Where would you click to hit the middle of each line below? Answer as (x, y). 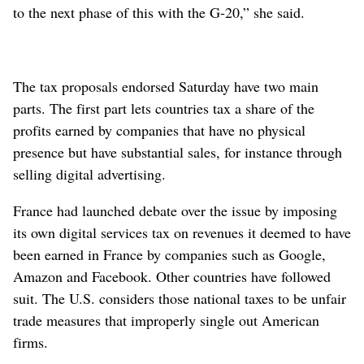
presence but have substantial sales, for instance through (178, 152)
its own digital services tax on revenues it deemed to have (182, 232)
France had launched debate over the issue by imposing (175, 210)
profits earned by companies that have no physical (159, 130)
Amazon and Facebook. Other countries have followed (172, 276)
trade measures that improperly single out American (166, 320)
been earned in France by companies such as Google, (169, 254)
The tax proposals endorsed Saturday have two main (166, 86)
